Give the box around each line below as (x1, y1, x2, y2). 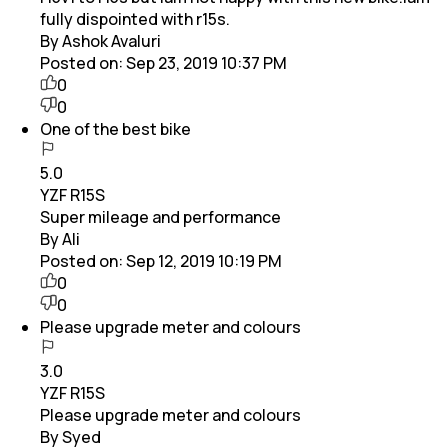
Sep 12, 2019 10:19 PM (126, 249, 282, 272)
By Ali (40, 227, 80, 250)
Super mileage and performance (40, 205, 281, 228)
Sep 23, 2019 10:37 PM (126, 51, 287, 74)
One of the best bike (40, 117, 191, 140)
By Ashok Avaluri (40, 29, 161, 52)
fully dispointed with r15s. (40, 7, 230, 30)
